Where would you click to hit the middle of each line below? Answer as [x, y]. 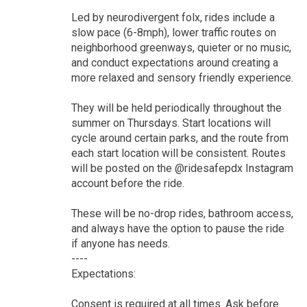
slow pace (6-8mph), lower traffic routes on [173, 32]
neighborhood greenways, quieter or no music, [181, 47]
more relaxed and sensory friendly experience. [182, 77]
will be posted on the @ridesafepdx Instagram [182, 168]
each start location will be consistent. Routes [178, 153]
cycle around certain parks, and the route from [180, 138]
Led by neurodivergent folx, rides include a [173, 17]
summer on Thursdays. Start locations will [171, 123]
